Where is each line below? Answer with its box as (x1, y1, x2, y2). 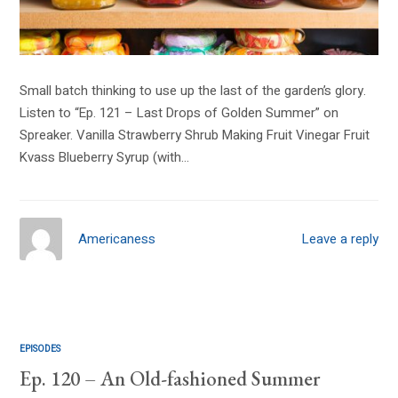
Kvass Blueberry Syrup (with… (20, 147, 190, 168)
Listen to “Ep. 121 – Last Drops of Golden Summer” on (20, 103, 339, 123)
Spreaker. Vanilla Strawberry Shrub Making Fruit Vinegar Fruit (20, 125, 370, 146)
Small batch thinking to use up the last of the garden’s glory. (20, 81, 367, 101)
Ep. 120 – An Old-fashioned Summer (20, 364, 321, 392)
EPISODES (20, 341, 61, 355)
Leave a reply (301, 229, 378, 250)
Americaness (78, 228, 156, 249)
